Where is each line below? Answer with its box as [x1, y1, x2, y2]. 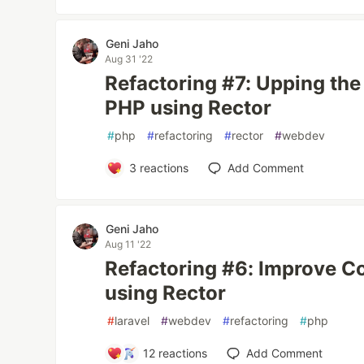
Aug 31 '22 [105, 53, 154, 65]
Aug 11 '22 [105, 238, 152, 250]
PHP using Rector [105, 96, 272, 119]
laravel [115, 314, 150, 327]
